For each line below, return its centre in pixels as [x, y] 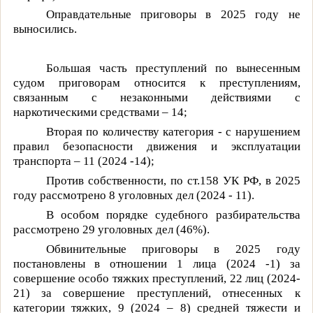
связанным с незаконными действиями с [156, 97]
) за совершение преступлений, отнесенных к [163, 293]
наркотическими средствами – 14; [100, 112]
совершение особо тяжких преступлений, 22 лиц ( [142, 278]
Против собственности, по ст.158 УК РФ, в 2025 [173, 180]
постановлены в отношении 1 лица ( [122, 263]
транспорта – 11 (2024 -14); [83, 161]
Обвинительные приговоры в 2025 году [173, 249]
